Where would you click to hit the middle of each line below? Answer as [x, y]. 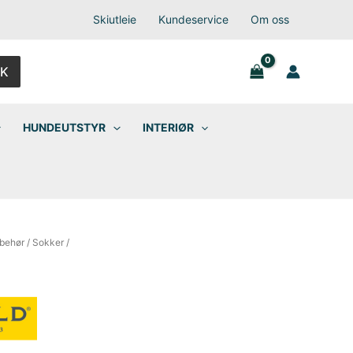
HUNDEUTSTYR [65, 127]
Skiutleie [114, 19]
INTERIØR [168, 127]
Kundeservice [193, 19]
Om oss [269, 19]
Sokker [48, 242]
